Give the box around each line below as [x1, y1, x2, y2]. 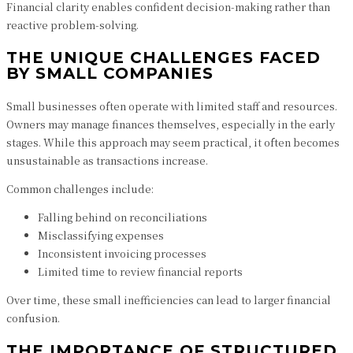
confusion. [6, 310, 60, 325]
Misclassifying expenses [38, 228, 164, 243]
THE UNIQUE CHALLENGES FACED [6, 48, 321, 67]
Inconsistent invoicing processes [38, 246, 206, 261]
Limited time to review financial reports [38, 264, 243, 279]
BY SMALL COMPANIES [6, 64, 214, 83]
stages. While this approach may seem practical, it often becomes [6, 135, 340, 150]
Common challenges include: [6, 181, 154, 196]
